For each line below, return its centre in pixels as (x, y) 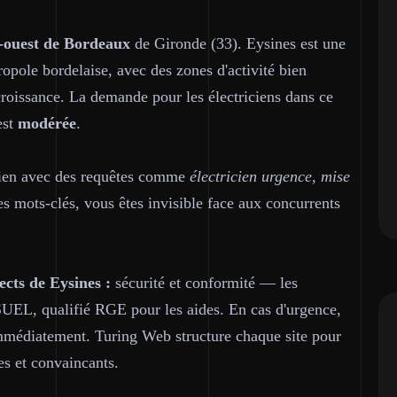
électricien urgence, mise (270, 176)
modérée (47, 123)
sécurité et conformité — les (204, 283)
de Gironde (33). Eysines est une (238, 43)
